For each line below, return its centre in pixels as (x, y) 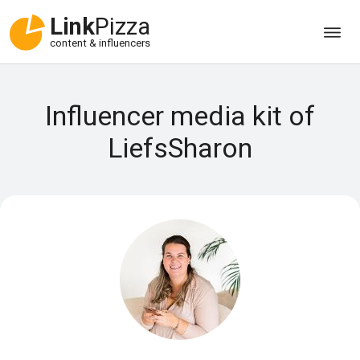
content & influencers (100, 43)
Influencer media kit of (180, 116)
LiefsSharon (180, 148)
